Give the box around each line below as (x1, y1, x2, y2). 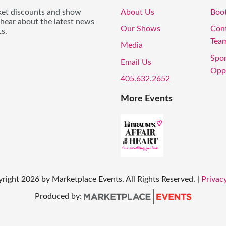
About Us (121, 8, 154, 17)
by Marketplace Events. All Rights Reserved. (41, 175, 195, 184)
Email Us (121, 58, 151, 67)
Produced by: (34, 192, 84, 201)
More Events (121, 94, 173, 104)
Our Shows (121, 25, 160, 33)
